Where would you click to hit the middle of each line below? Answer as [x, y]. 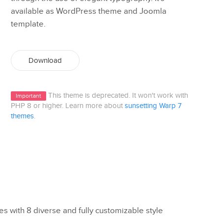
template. [28, 24]
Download [45, 60]
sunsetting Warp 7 [153, 106]
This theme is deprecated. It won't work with [117, 96]
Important [28, 96]
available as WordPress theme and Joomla [88, 11]
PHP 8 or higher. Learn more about [68, 106]
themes [22, 116]
